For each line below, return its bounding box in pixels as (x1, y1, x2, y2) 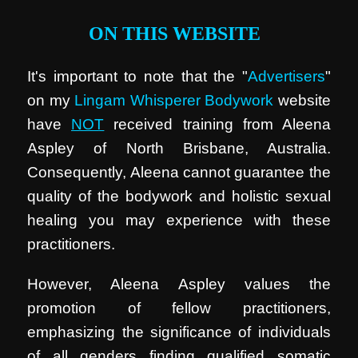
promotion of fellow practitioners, (27, 299, 331, 316)
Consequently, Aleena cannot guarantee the (27, 164, 331, 181)
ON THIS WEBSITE (89, 22, 265, 44)
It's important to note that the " (27, 68, 248, 86)
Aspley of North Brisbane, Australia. (27, 140, 331, 157)
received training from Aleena (113, 116, 331, 133)
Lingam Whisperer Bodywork (74, 92, 274, 109)
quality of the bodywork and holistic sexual (27, 188, 331, 205)
